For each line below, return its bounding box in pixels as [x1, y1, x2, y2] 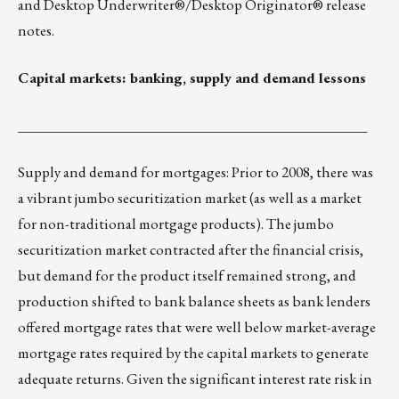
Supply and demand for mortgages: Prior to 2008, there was [18, 162, 373, 183]
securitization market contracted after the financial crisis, [18, 240, 363, 260]
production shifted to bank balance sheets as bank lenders [18, 291, 370, 312]
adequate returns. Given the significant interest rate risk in [18, 369, 372, 389]
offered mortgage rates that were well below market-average [18, 317, 376, 338]
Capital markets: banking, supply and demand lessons [18, 68, 366, 88]
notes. [18, 20, 54, 41]
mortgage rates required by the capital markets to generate [18, 343, 369, 363]
